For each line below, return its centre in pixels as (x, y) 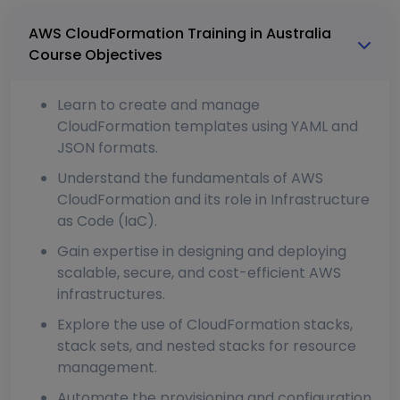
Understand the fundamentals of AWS (190, 179)
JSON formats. (108, 148)
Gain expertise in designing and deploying (202, 252)
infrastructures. (111, 295)
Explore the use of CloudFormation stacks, (205, 325)
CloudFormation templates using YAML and (208, 127)
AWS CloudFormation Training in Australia (180, 34)
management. (107, 368)
